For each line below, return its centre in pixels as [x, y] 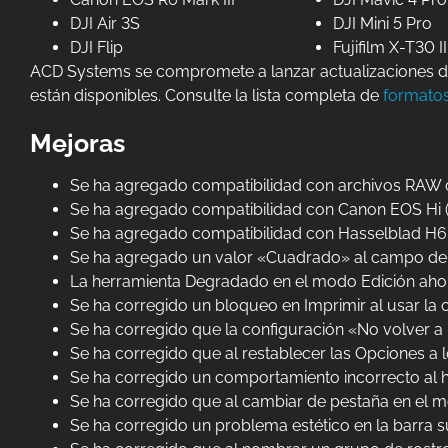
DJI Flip [96, 47]
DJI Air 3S [104, 23]
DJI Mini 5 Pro [383, 23]
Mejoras [77, 142]
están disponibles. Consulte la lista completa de [206, 95]
